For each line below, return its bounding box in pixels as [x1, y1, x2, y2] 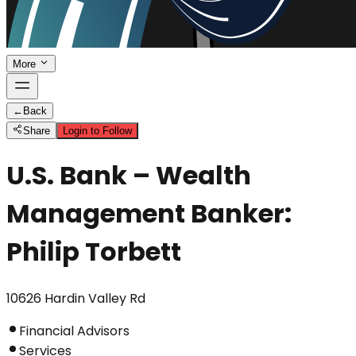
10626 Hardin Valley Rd [6, 288, 145, 308]
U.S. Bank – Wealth [6, 157, 251, 194]
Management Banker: [6, 195, 292, 232]
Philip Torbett [6, 234, 181, 270]
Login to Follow [63, 125, 133, 137]
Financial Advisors [19, 321, 130, 340]
